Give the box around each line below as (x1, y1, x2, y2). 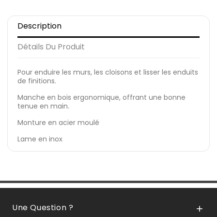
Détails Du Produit (17, 41, 85, 52)
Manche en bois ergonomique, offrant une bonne (17, 92, 186, 102)
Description (17, 20, 62, 31)
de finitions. (17, 76, 56, 86)
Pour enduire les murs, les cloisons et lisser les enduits (17, 67, 198, 77)
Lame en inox (17, 134, 62, 144)
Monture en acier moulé (17, 117, 99, 127)
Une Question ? (12, 201, 74, 213)
